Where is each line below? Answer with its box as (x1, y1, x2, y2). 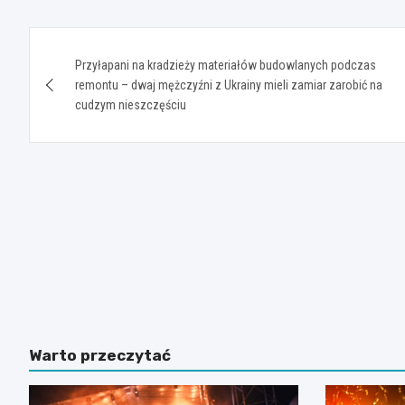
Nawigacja (28, 27, 170, 62)
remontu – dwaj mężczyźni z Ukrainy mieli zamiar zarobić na (75, 78, 382, 93)
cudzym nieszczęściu (75, 98, 186, 113)
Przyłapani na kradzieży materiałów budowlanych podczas (75, 58, 376, 73)
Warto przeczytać (29, 346, 171, 365)
